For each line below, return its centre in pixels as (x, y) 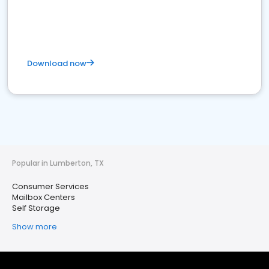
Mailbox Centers (44, 197)
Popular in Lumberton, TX (58, 163)
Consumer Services (50, 186)
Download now (57, 63)
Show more (35, 227)
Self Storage (36, 208)
